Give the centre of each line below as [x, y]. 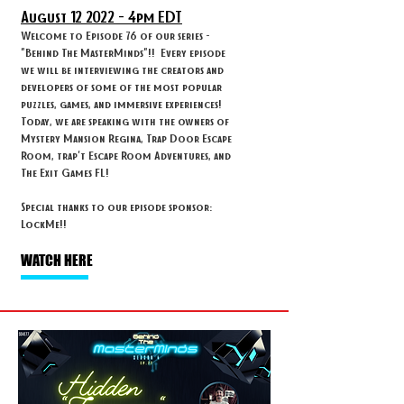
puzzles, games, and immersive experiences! [121, 103]
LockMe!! [44, 223]
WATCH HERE [57, 260]
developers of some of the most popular [121, 86]
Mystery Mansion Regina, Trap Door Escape [126, 138]
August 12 [51, 16]
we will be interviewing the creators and [122, 69]
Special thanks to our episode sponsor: [118, 206]
